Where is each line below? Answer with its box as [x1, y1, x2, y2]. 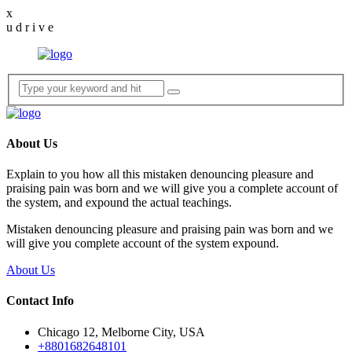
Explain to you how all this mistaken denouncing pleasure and [6, 167, 313, 181]
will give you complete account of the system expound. [6, 236, 279, 251]
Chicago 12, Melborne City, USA [38, 324, 205, 339]
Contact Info [6, 294, 74, 308]
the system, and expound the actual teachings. [6, 196, 232, 210]
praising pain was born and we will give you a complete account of [6, 181, 338, 196]
